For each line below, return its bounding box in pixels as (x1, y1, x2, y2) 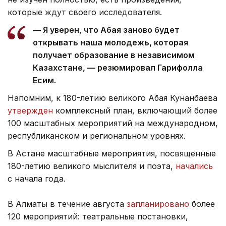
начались (176, 161, 213, 172)
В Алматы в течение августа (8, 199, 127, 209)
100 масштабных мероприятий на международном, (8, 118, 218, 129)
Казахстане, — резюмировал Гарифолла (33, 63, 203, 73)
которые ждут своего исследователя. (8, 7, 162, 18)
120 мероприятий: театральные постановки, (8, 211, 188, 222)
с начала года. (8, 174, 68, 184)
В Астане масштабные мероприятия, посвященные (8, 148, 216, 159)
